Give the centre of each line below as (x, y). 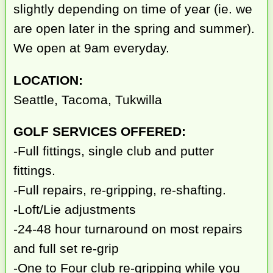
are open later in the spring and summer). (134, 28)
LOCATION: (48, 80)
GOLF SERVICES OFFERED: (100, 132)
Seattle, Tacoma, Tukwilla (88, 99)
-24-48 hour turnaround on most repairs (128, 229)
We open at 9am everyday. (92, 48)
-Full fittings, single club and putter (114, 151)
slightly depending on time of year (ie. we (133, 9)
